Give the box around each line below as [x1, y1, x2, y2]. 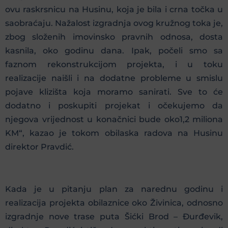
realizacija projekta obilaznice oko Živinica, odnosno [5, 198, 223, 208]
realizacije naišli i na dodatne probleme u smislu [5, 73, 223, 83]
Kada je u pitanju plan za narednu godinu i [5, 184, 223, 194]
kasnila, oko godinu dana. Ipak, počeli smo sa [5, 46, 223, 56]
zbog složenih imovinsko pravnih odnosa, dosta [5, 32, 223, 42]
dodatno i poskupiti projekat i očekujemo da [5, 101, 223, 111]
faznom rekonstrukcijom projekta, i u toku [5, 60, 223, 70]
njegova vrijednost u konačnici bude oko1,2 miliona [5, 115, 223, 125]
